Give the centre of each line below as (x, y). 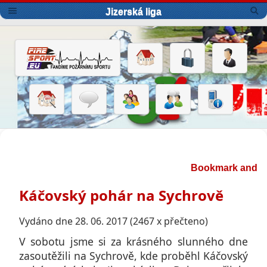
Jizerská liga (133, 12)
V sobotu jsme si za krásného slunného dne (133, 241)
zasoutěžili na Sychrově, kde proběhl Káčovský (133, 255)
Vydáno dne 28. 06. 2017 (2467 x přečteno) (114, 221)
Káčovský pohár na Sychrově (121, 195)
